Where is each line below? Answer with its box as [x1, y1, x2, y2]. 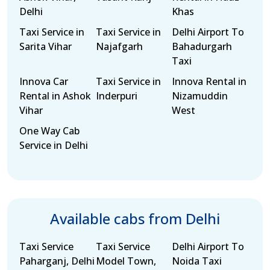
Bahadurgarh [172, 40, 233, 53]
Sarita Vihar [19, 40, 72, 53]
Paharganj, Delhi [19, 254, 95, 268]
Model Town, [95, 254, 156, 268]
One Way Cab [19, 124, 80, 137]
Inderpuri [95, 89, 137, 102]
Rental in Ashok [19, 89, 91, 102]
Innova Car [19, 75, 68, 88]
